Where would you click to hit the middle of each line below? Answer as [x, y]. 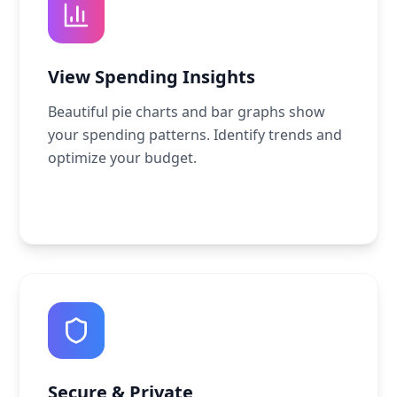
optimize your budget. [123, 158]
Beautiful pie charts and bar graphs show [187, 112]
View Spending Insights [152, 77]
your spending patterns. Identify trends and [195, 135]
